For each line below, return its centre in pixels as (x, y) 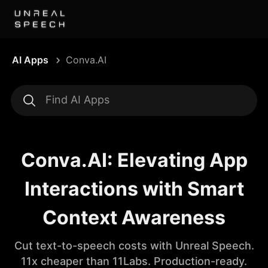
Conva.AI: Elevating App (134, 160)
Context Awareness (134, 217)
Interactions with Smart (134, 189)
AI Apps (30, 60)
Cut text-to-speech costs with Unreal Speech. (134, 246)
